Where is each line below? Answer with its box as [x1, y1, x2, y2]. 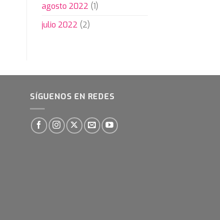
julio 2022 [41, 20, 78, 30]
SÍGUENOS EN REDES [30, 91, 115, 102]
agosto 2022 [41, 1, 88, 12]
